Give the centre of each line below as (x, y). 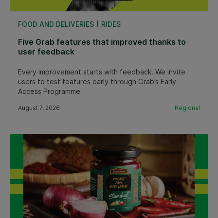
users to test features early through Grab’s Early (97, 81)
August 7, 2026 (39, 108)
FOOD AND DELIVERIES (56, 24)
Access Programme (49, 91)
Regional (187, 108)
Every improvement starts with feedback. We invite (102, 72)
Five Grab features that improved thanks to (102, 42)
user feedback (46, 51)
